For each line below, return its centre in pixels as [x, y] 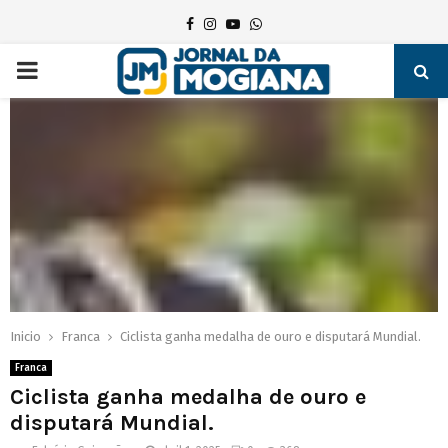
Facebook [223, 23]
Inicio [25, 336]
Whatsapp [293, 23]
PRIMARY [62, 70]
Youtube [265, 23]
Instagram [247, 23]
